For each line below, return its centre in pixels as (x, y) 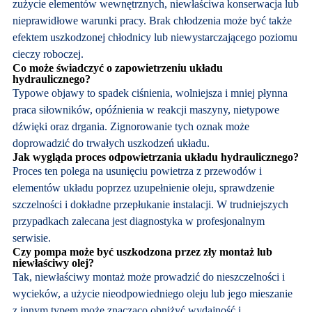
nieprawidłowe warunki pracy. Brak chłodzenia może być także (152, 20)
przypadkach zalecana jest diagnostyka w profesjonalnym (138, 221)
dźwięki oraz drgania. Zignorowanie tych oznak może (131, 126)
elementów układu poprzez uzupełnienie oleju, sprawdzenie (143, 187)
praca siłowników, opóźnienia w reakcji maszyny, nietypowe (146, 109)
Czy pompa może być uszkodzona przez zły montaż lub (142, 251)
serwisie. (31, 237)
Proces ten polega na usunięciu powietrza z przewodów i (137, 171)
